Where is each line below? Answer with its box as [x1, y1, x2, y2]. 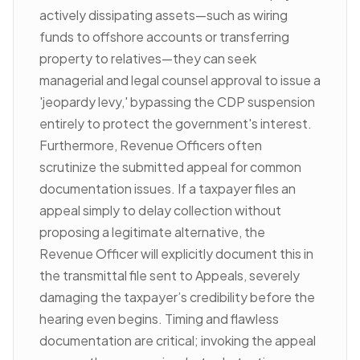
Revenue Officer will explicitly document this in [39, 245, 313, 262]
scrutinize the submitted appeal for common [39, 158, 301, 175]
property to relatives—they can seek [39, 50, 256, 67]
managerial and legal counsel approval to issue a [39, 72, 321, 88]
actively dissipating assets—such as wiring [39, 6, 288, 23]
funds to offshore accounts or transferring [39, 28, 289, 45]
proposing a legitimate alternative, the [39, 223, 265, 240]
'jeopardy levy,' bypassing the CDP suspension [39, 93, 315, 110]
